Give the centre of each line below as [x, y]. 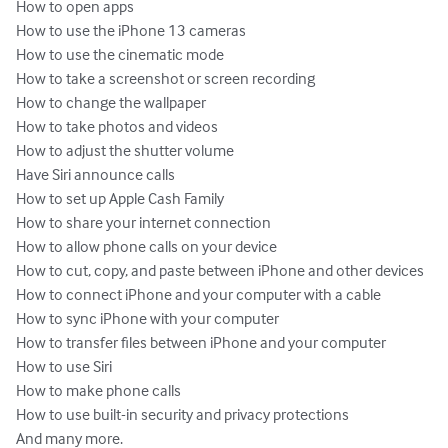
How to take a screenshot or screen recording [165, 78]
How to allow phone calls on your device [146, 246]
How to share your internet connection [143, 222]
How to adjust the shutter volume [125, 150]
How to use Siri [64, 366]
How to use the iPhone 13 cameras [131, 30]
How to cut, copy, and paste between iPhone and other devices [220, 270]
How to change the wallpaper [111, 102]
